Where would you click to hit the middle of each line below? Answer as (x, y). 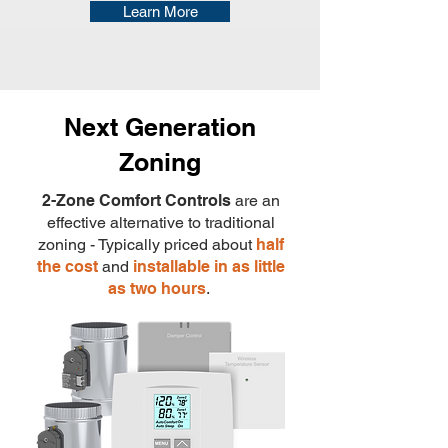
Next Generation (160, 127)
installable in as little (208, 266)
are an (255, 200)
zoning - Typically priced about (146, 244)
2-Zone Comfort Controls (136, 200)
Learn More (160, 11)
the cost (67, 266)
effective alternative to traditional (160, 222)
